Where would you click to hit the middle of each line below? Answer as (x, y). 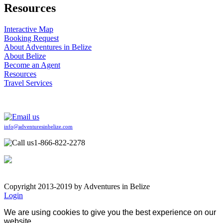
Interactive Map (29, 29)
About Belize (25, 56)
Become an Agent (32, 65)
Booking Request (31, 38)
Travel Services (28, 83)
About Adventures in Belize (48, 47)
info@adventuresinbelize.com (38, 127)
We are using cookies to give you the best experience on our (110, 212)
